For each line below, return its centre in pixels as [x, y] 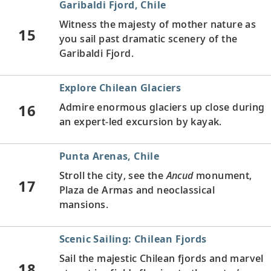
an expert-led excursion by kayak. [140, 121]
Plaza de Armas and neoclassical [137, 190]
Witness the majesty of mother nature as [158, 24]
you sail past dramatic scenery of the [148, 38]
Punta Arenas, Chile [109, 156]
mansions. [84, 204]
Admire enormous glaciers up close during [162, 107]
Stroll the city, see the [113, 175]
